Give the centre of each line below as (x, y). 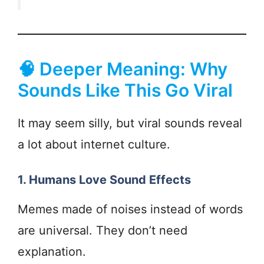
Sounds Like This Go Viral (125, 90)
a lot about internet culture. (94, 145)
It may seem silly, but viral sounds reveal (130, 123)
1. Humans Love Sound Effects (104, 180)
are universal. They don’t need (103, 231)
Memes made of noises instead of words (130, 209)
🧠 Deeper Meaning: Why (123, 69)
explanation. (52, 252)
